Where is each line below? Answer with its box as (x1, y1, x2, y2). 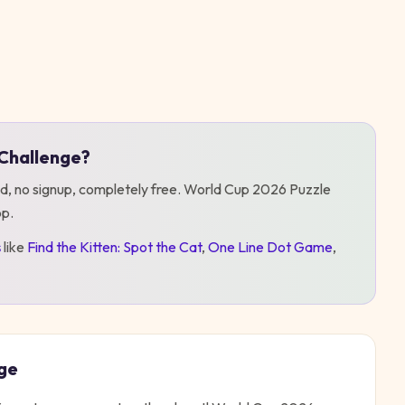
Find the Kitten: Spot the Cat (27, 238, 202, 256)
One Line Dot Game (208, 238, 333, 256)
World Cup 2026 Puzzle (184, 180, 331, 198)
